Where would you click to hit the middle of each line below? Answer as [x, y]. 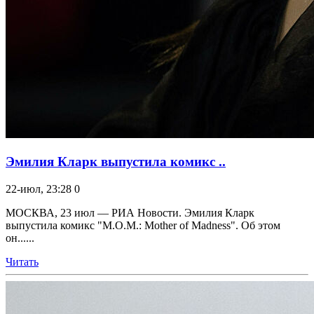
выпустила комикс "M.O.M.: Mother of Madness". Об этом [143, 225]
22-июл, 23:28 [39, 189]
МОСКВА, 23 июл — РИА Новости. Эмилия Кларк [130, 212]
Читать [22, 261]
